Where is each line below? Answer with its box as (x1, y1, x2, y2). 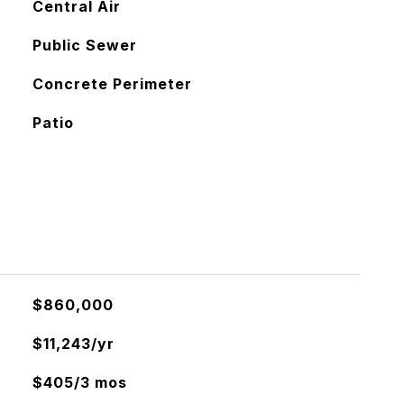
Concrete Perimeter (32, 75, 192, 93)
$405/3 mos (32, 373, 127, 391)
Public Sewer (32, 36, 137, 54)
